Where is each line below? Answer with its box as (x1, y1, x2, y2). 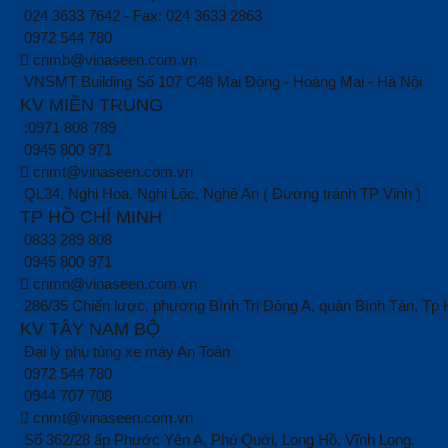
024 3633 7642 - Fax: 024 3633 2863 (24, 7, 263, 25)
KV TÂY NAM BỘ (20, 319, 166, 340)
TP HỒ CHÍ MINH (20, 207, 168, 228)
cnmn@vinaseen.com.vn (33, 275, 198, 293)
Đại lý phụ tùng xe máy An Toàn (24, 343, 231, 361)
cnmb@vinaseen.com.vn (33, 51, 198, 69)
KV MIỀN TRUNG (20, 95, 169, 116)
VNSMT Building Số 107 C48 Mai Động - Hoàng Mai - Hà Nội (24, 73, 423, 91)
